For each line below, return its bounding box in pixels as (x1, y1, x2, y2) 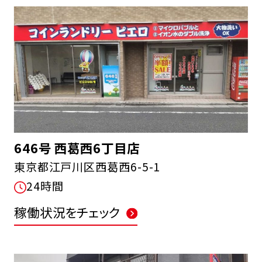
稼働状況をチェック (13, 203, 120, 222)
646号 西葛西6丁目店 (13, 138, 140, 157)
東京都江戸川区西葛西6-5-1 (13, 158, 161, 175)
